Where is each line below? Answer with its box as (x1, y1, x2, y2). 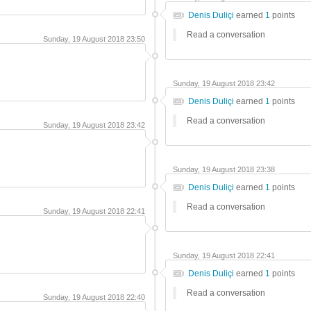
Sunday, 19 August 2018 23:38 (173, 165, 275, 174)
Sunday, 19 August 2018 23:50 (43, 35, 145, 43)
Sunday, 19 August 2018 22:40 (43, 293, 145, 301)
